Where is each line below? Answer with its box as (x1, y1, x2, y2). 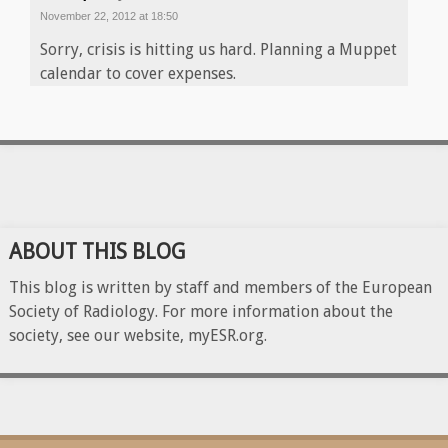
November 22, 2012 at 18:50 (40, 10, 178, 23)
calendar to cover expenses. (40, 64, 236, 84)
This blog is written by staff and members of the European (8, 278, 432, 298)
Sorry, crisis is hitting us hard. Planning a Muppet (40, 40, 397, 60)
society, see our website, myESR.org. (8, 326, 267, 346)
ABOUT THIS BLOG (8, 239, 185, 265)
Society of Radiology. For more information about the (8, 302, 393, 322)
